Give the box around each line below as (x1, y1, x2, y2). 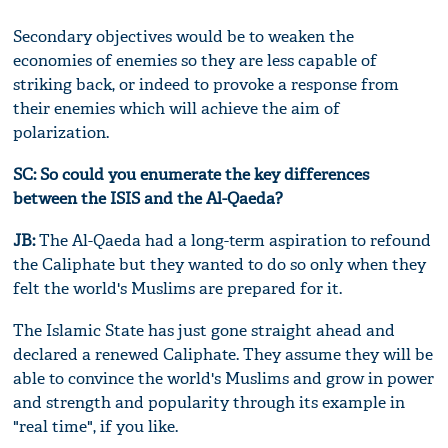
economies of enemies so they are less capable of (13, 49, 378, 71)
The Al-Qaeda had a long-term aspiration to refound (35, 229, 432, 251)
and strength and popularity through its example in (13, 391, 406, 413)
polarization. (13, 121, 110, 143)
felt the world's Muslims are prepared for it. (13, 277, 343, 299)
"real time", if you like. (13, 415, 179, 437)
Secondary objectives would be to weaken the (13, 25, 355, 47)
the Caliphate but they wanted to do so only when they (13, 253, 427, 275)
